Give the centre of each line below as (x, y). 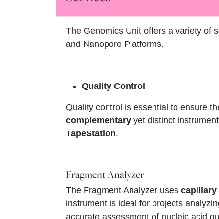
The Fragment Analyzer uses (123, 190)
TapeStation (91, 134)
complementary (99, 120)
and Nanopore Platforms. (115, 44)
